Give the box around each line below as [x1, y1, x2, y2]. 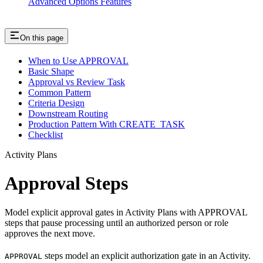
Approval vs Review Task [28, 76, 125, 87]
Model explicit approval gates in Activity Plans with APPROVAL [5, 207, 247, 217]
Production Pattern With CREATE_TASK [28, 119, 185, 129]
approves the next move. [5, 228, 95, 238]
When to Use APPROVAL [28, 55, 129, 66]
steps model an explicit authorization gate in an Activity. [42, 250, 251, 261]
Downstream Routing [28, 108, 108, 119]
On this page [20, 33, 63, 42]
